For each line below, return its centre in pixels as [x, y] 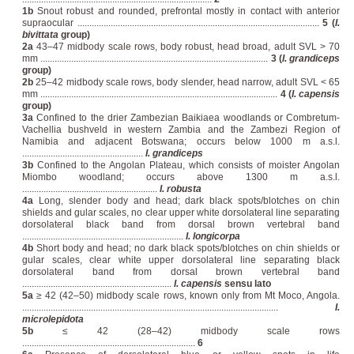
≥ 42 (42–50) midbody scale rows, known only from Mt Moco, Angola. [186, 295]
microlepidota [53, 319]
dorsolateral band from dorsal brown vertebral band [181, 271]
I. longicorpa [213, 236]
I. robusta [181, 188]
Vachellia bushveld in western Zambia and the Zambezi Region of [181, 129]
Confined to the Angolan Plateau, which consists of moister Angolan [186, 165]
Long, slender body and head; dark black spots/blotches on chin [186, 200]
